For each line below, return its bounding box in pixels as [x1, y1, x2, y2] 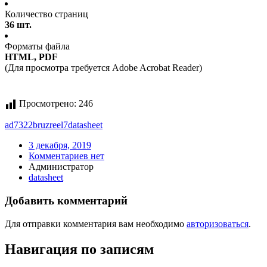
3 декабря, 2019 [29, 140, 91, 151]
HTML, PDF [5, 52, 58, 63]
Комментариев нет [29, 151, 104, 162]
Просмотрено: [19, 98, 76, 109]
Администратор [29, 162, 94, 172]
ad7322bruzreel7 [5, 120, 68, 131]
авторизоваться [187, 218, 249, 229]
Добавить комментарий [5, 194, 128, 207]
